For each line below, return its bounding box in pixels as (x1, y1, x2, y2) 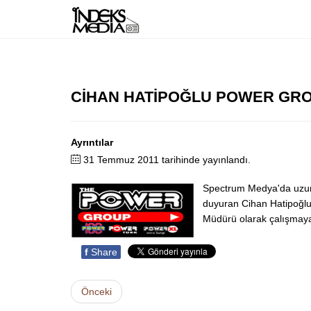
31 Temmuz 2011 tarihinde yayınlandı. (83, 154, 251, 165)
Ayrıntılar (71, 137, 113, 148)
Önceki (81, 286, 112, 297)
